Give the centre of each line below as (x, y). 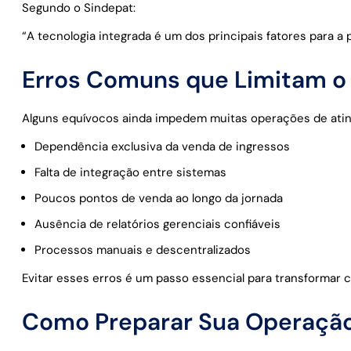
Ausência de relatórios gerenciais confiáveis (157, 224)
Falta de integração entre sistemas (130, 172)
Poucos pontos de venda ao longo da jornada (159, 198)
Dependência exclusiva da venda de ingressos (162, 146)
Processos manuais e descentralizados (143, 250)
